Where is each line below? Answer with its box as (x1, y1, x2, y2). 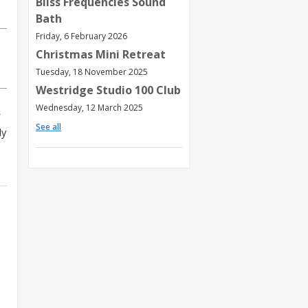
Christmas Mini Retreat (36, 46, 166, 62)
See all (36, 120, 61, 133)
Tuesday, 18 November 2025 (36, 65, 148, 78)
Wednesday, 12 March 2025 (36, 101, 143, 113)
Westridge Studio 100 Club (36, 82, 181, 98)
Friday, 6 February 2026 (36, 30, 127, 42)
